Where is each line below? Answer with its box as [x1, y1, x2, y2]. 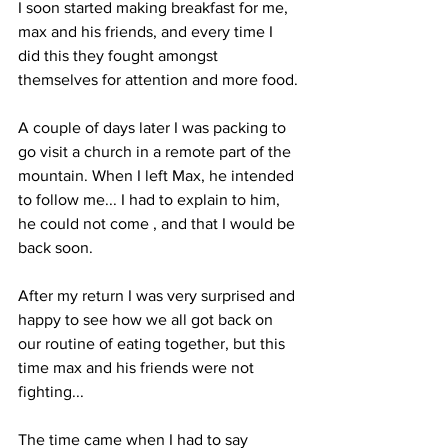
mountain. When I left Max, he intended [18, 166, 298, 184]
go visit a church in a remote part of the [18, 142, 295, 160]
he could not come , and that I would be [18, 214, 299, 232]
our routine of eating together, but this [18, 334, 289, 352]
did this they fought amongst [18, 46, 222, 64]
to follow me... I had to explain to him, [18, 190, 284, 208]
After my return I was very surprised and [18, 286, 299, 304]
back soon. [18, 238, 97, 256]
